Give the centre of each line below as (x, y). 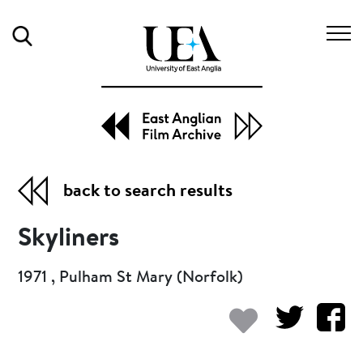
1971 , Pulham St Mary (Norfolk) (131, 278)
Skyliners (69, 239)
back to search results (148, 192)
